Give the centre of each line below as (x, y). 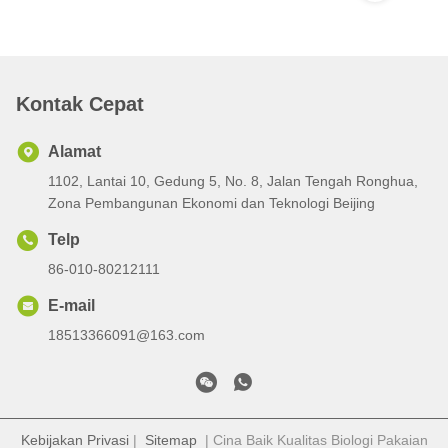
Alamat (74, 151)
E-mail (71, 305)
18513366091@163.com (126, 334)
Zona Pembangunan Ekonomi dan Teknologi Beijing (211, 202)
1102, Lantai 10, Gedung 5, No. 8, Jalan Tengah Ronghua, (233, 180)
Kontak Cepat (80, 103)
